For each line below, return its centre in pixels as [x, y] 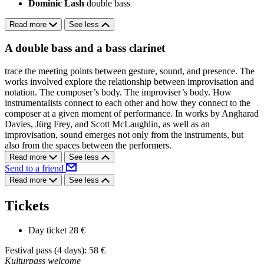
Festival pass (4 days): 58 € [55, 250]
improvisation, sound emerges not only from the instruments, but [124, 134]
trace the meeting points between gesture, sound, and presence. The [130, 71]
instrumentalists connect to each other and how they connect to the [128, 103]
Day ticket [47, 230]
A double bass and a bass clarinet [85, 48]
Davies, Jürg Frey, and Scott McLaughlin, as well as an [107, 124]
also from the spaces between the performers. [88, 145]
